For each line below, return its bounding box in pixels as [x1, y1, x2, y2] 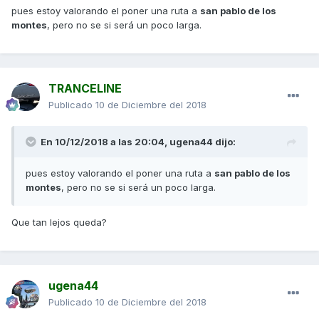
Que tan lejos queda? [11, 216, 107, 229]
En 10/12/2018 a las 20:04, [41, 136, 169, 148]
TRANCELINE [48, 81, 122, 96]
